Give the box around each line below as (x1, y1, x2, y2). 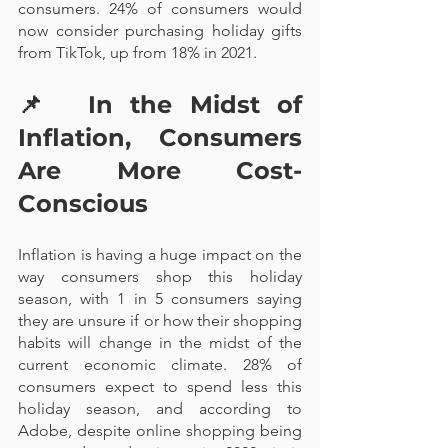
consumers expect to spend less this (18, 377, 302, 396)
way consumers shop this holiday (18, 267, 302, 286)
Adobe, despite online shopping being (18, 421, 302, 440)
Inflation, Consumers (18, 123, 302, 152)
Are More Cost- (18, 156, 302, 185)
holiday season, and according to (18, 399, 302, 418)
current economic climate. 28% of (18, 355, 302, 374)
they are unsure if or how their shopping (18, 311, 302, 330)
